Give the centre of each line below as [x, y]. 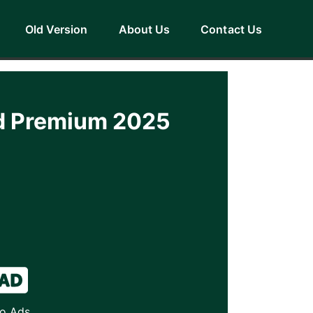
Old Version [56, 29]
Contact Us [231, 29]
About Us [144, 29]
